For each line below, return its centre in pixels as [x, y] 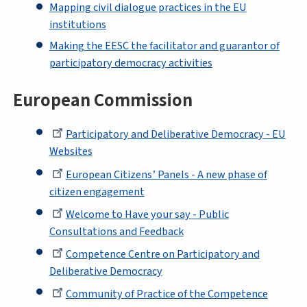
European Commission [102, 100]
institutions [77, 24]
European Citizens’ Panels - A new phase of [166, 174]
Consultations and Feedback [116, 231]
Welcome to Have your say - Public [147, 214]
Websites [71, 151]
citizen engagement [97, 191]
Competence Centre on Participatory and [162, 254]
